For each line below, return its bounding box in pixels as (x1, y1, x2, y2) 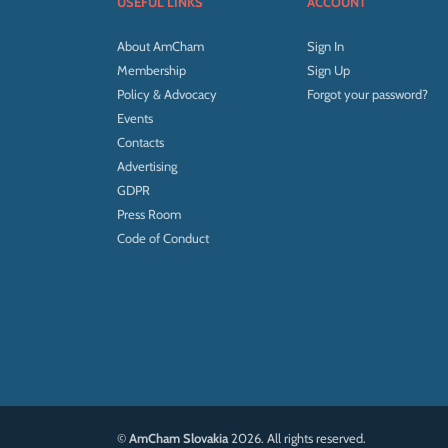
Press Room (117, 206, 181, 222)
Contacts (117, 134, 164, 150)
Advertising (117, 158, 177, 174)
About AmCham (117, 38, 204, 54)
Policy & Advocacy (117, 86, 217, 102)
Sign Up (306, 62, 350, 78)
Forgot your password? (306, 86, 428, 102)
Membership (117, 62, 186, 78)
